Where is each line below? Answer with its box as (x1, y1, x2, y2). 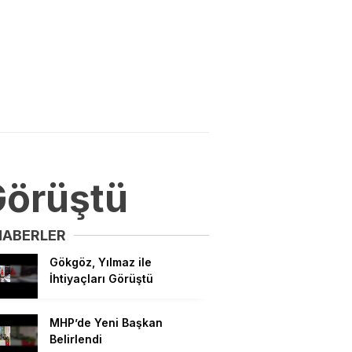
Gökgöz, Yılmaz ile (49, 255, 152, 269)
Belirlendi (49, 332, 102, 346)
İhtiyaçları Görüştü (49, 271, 153, 285)
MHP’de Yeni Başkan (49, 316, 163, 330)
